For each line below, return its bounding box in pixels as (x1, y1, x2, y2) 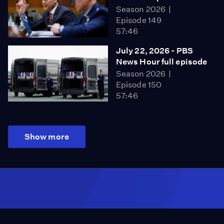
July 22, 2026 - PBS (116, 45, 193, 55)
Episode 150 (116, 79, 162, 89)
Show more (24, 132, 69, 142)
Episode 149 (116, 15, 162, 25)
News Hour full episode (116, 56, 207, 66)
